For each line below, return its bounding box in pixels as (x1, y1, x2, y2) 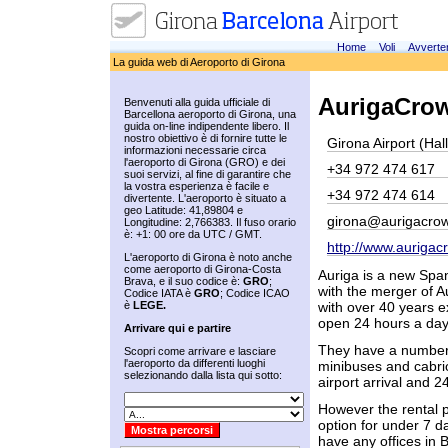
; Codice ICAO (220, 287, 290, 299)
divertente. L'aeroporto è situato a (124, 192, 286, 204)
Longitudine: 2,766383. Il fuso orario (124, 216, 296, 228)
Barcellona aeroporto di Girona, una (124, 108, 296, 120)
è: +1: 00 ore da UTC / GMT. (124, 228, 262, 240)
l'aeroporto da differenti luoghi (124, 357, 265, 369)
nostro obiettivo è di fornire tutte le (124, 132, 287, 144)
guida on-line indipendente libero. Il (124, 120, 289, 132)
